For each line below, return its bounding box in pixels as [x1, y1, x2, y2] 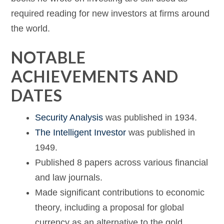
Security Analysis [35, 112, 103, 122]
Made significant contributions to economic [35, 187, 205, 197]
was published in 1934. [103, 112, 197, 122]
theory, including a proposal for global [35, 202, 184, 212]
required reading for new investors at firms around [11, 8, 210, 18]
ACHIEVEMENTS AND [11, 66, 179, 86]
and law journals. [35, 172, 103, 182]
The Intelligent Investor [35, 127, 126, 137]
